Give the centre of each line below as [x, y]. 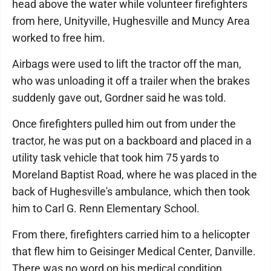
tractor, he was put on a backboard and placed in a [132, 141]
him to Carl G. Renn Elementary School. [106, 209]
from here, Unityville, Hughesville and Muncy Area [131, 21]
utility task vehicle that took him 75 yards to [116, 158]
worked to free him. [59, 38]
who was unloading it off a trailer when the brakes [131, 81]
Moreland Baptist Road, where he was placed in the [135, 175]
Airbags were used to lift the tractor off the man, [127, 64]
